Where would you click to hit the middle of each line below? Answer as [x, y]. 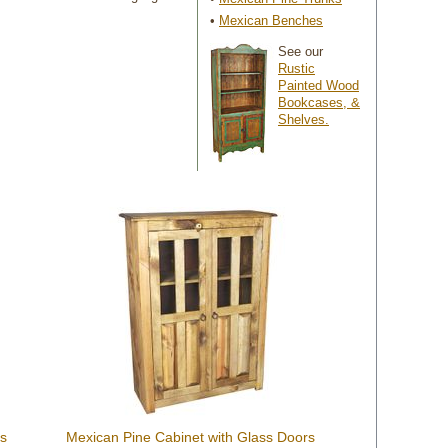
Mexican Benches [271, 20]
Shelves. [303, 119]
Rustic [296, 68]
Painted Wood [318, 85]
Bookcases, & [319, 102]
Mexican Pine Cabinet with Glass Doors [190, 437]
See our [300, 51]
